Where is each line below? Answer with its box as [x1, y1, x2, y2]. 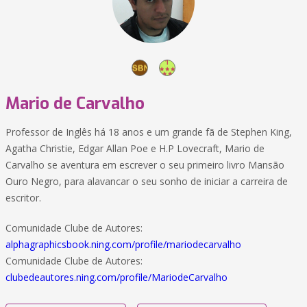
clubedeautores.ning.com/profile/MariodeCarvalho [5, 271, 228, 284]
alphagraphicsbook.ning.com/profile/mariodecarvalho [5, 238, 241, 251]
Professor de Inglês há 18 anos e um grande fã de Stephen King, [5, 125, 292, 138]
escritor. [5, 191, 41, 204]
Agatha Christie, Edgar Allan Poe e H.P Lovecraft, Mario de [5, 142, 265, 155]
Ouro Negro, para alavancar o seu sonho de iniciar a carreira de [5, 175, 288, 188]
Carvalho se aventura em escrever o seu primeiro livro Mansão [5, 158, 284, 171]
